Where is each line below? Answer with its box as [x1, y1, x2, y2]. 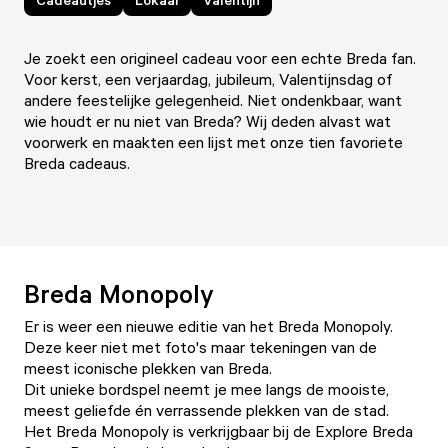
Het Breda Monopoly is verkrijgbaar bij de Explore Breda [24, 421, 413, 441]
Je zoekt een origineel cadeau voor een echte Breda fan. [24, 48, 416, 68]
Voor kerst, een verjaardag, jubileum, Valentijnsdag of [24, 69, 392, 89]
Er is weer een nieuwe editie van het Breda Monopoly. [24, 316, 393, 336]
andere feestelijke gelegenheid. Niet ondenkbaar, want [24, 90, 402, 110]
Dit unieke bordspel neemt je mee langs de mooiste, [24, 379, 389, 399]
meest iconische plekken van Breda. [24, 358, 276, 378]
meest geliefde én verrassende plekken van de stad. [24, 400, 393, 420]
